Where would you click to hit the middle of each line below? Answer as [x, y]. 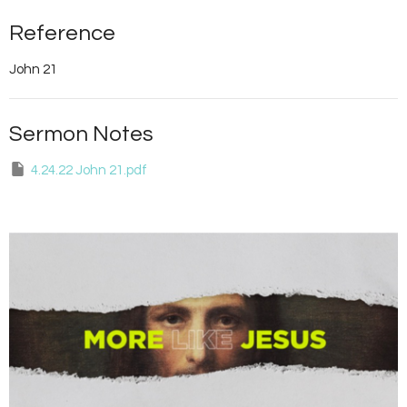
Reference [62, 34]
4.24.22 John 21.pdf [89, 171]
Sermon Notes [81, 134]
